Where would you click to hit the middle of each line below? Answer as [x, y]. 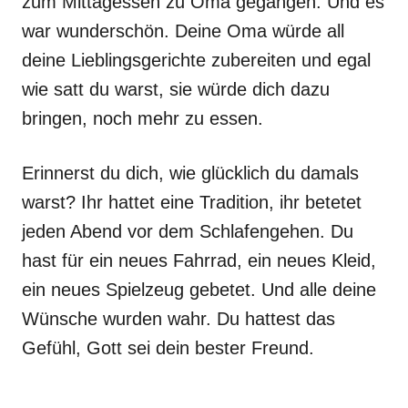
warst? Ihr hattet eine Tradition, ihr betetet [192, 202]
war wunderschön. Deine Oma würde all [183, 31]
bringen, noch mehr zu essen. [143, 118]
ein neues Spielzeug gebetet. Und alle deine [199, 290]
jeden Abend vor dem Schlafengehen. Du [188, 231]
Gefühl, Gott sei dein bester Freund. [168, 348]
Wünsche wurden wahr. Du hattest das [178, 319]
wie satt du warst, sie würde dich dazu [176, 89]
